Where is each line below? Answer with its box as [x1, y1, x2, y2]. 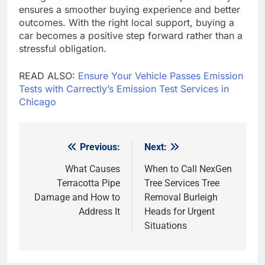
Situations [144, 220, 187, 232]
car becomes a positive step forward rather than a [19, 30, 243, 42]
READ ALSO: [19, 70, 78, 82]
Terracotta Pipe [57, 177, 120, 189]
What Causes [65, 163, 120, 175]
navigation [30, 163, 96, 180]
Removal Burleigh [144, 192, 218, 203]
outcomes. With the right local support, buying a [19, 17, 234, 29]
